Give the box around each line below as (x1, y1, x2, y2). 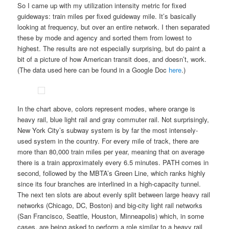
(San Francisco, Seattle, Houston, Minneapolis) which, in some (17, 211, 204, 221)
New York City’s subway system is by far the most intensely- (17, 125, 198, 135)
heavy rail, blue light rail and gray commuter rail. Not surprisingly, (17, 114, 210, 125)
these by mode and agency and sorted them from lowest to (17, 33, 192, 43)
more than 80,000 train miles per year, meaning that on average (17, 147, 205, 157)
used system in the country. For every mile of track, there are (17, 136, 199, 146)
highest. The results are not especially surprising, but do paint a (17, 43, 206, 54)
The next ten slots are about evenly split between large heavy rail (17, 190, 211, 200)
